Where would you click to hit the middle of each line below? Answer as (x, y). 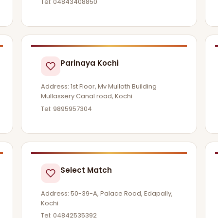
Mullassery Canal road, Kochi (86, 96)
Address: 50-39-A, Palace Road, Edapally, (107, 193)
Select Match (86, 170)
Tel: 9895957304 (66, 109)
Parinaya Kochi (89, 63)
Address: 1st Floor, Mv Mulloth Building (99, 86)
